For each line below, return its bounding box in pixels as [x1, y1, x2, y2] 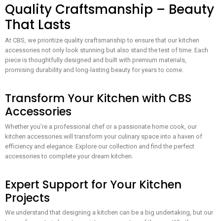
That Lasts [5, 15, 71, 34]
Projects [5, 189, 50, 206]
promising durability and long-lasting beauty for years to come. [5, 66, 184, 74]
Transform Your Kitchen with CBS [5, 90, 191, 107]
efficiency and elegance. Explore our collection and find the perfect [5, 142, 194, 150]
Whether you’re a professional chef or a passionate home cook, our [5, 122, 197, 130]
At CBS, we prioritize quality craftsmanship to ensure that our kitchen [5, 37, 199, 44]
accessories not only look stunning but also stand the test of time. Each [5, 46, 208, 54]
